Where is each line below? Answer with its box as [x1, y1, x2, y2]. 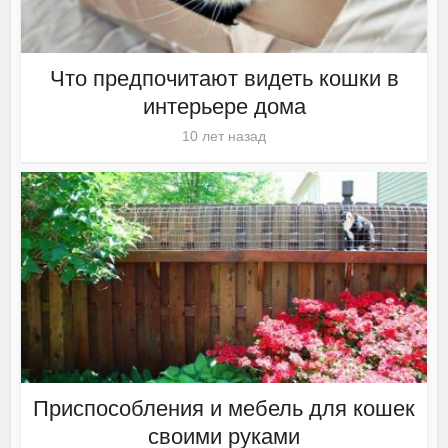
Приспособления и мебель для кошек [33, 396, 415, 422]
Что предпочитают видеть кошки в [49, 66, 399, 92]
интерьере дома [142, 94, 306, 120]
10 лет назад [182, 128, 266, 145]
